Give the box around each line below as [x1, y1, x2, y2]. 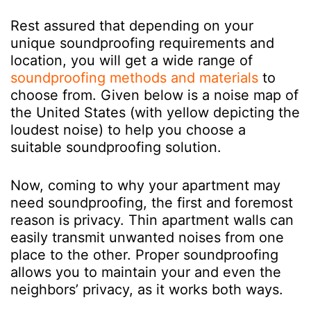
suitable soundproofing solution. [10, 139, 226, 155]
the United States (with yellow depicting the [10, 104, 300, 121]
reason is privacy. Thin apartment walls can [10, 212, 294, 228]
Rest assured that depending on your [10, 17, 253, 34]
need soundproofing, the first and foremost [10, 194, 293, 211]
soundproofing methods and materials [10, 69, 258, 86]
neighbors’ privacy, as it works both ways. [10, 281, 283, 298]
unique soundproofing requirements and [10, 35, 274, 51]
